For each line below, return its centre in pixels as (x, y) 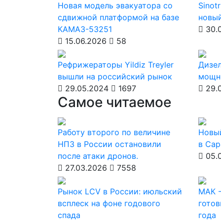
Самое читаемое (114, 102)
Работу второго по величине (114, 132)
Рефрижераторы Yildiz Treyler (116, 65)
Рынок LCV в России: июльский (120, 191)
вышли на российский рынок (115, 76)
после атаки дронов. (98, 156)
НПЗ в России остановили (110, 144)
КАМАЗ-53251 (85, 29)
